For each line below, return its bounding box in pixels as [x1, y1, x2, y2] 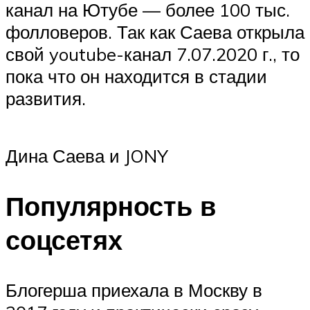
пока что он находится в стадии [6, 64, 267, 87]
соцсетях [6, 222, 122, 257]
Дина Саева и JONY [6, 145, 168, 167]
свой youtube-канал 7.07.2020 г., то [6, 42, 300, 65]
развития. [6, 86, 86, 109]
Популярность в [6, 188, 216, 223]
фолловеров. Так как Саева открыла [6, 20, 304, 43]
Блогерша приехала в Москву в [6, 278, 262, 301]
